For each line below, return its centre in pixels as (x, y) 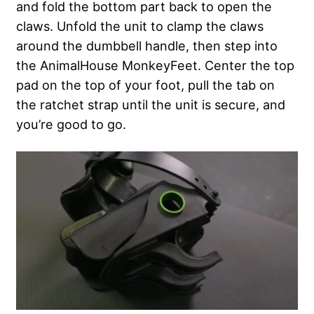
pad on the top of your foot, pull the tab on (145, 84)
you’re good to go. (71, 124)
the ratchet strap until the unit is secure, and (151, 104)
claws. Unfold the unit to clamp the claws (140, 26)
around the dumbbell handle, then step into (147, 45)
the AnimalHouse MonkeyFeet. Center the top (155, 65)
